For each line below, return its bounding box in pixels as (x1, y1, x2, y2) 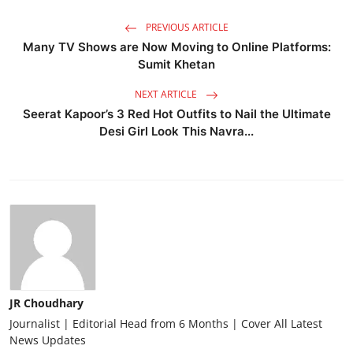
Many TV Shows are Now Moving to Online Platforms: (22, 39, 331, 55)
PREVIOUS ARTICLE (143, 20, 229, 35)
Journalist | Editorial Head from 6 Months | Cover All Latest (9, 316, 322, 332)
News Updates (9, 333, 86, 348)
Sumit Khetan (138, 57, 215, 72)
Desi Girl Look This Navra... (99, 124, 254, 139)
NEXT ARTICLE (135, 87, 199, 102)
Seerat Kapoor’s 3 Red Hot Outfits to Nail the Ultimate (22, 106, 331, 122)
